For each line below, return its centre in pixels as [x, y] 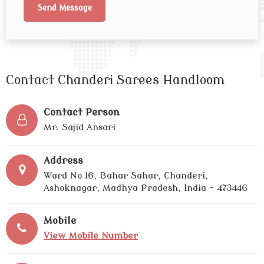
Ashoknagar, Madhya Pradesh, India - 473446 [146, 188]
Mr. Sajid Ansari [80, 128]
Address [63, 161]
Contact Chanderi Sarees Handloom [115, 80]
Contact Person [82, 113]
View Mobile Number [91, 236]
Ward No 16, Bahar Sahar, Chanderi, [126, 176]
